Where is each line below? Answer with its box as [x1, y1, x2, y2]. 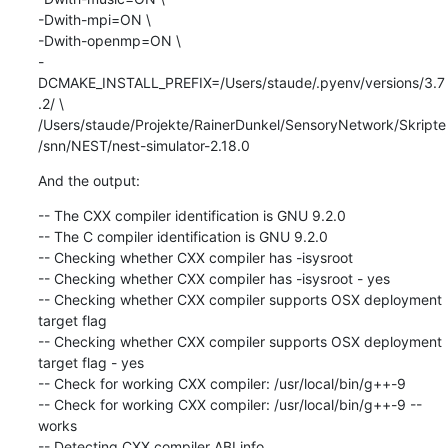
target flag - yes [37, 353, 144, 371]
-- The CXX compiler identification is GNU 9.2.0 [37, 206, 346, 224]
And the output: [37, 171, 140, 189]
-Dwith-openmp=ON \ [37, 31, 181, 49]
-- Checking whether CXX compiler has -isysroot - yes [37, 269, 390, 287]
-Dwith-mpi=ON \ [37, 10, 151, 28]
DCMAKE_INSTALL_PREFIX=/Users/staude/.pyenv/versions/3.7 [37, 73, 445, 91]
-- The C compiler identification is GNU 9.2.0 [37, 227, 328, 245]
